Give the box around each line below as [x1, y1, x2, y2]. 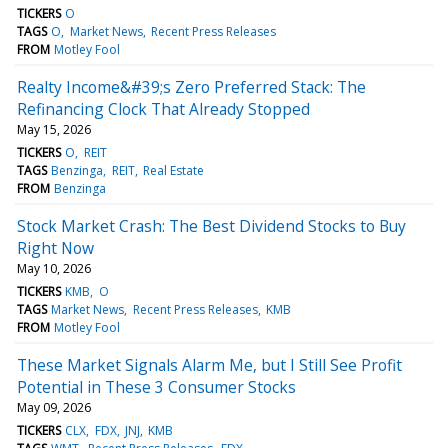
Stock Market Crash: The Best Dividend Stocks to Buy [17, 214, 406, 237]
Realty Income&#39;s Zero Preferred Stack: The [17, 75, 366, 98]
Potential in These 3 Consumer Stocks [17, 375, 296, 398]
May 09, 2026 [17, 398, 91, 416]
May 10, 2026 [17, 259, 91, 277]
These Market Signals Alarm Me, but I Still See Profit [17, 353, 402, 376]
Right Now [17, 236, 94, 259]
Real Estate [142, 161, 204, 179]
